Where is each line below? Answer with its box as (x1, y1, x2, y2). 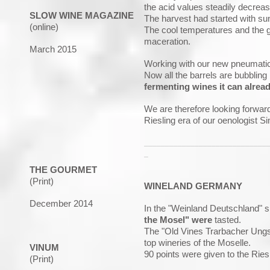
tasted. (212, 215, 241, 225)
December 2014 (30, 198, 93, 209)
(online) (30, 22, 58, 33)
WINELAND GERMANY (144, 181, 242, 192)
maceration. (144, 36, 190, 47)
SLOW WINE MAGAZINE (30, 10, 134, 21)
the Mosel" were (144, 215, 212, 225)
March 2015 (30, 44, 77, 55)
